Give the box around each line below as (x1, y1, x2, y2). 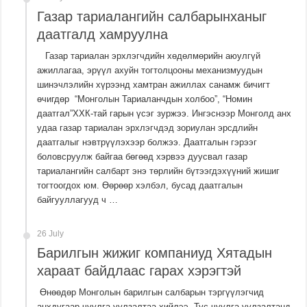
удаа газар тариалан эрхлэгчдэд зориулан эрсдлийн (37, 123, 258, 134)
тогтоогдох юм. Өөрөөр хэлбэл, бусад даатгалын (37, 180, 243, 191)
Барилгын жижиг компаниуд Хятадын (37, 245, 273, 261)
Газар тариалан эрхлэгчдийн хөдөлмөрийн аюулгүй (37, 51, 261, 62)
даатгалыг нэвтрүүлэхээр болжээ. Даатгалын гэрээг (37, 137, 258, 148)
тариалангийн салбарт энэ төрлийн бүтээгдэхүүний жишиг (37, 166, 280, 177)
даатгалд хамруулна (37, 27, 169, 42)
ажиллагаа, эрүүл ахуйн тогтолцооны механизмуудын (37, 65, 263, 76)
